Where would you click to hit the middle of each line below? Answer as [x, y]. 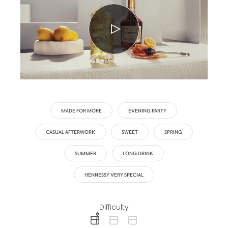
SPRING [173, 132]
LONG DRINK [138, 153]
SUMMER [85, 153]
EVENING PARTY [148, 110]
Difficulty [114, 207]
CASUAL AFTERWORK [70, 132]
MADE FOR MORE [82, 110]
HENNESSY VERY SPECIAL [114, 174]
